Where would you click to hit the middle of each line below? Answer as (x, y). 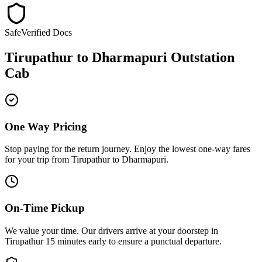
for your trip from (38, 160)
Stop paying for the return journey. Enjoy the (88, 149)
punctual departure (185, 241)
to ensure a (129, 241)
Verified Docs (46, 32)
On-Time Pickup (45, 208)
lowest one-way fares (211, 149)
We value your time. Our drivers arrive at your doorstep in (111, 230)
